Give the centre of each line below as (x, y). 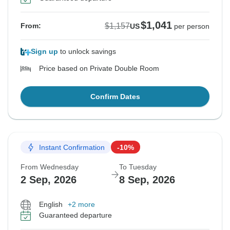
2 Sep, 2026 (49, 180)
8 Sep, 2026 (147, 180)
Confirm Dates (115, 97)
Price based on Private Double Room (99, 69)
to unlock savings (87, 52)
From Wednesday (50, 167)
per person (192, 26)
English (51, 205)
